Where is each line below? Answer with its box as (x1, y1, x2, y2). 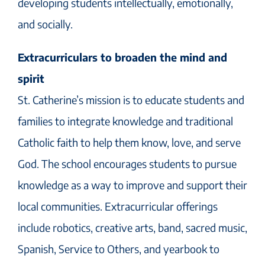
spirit (18, 71, 44, 85)
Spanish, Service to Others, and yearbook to (18, 241, 219, 256)
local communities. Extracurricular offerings (18, 199, 218, 213)
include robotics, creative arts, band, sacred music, (18, 220, 247, 234)
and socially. (18, 17, 73, 31)
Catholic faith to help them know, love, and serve (18, 135, 241, 149)
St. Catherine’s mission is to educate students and (18, 92, 244, 106)
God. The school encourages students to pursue (18, 156, 237, 170)
